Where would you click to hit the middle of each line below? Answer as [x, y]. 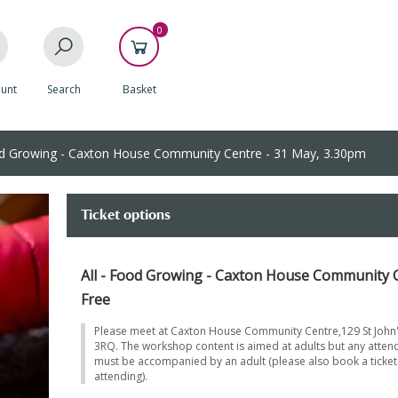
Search [64, 89]
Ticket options [125, 215]
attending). [120, 376]
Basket [139, 89]
